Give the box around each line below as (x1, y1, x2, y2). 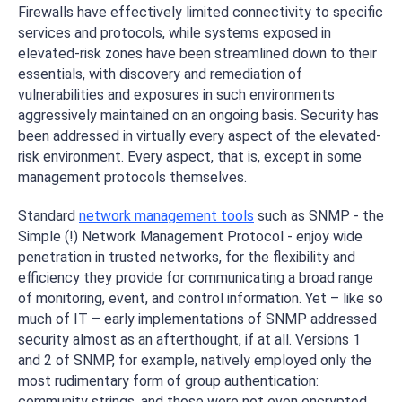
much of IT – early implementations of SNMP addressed (18, 310, 377, 328)
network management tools (79, 207, 254, 224)
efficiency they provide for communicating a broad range (18, 269, 373, 286)
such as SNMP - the (254, 207, 384, 224)
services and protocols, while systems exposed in (18, 24, 331, 41)
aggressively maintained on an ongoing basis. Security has (18, 107, 379, 124)
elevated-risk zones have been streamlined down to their (18, 45, 377, 62)
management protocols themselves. (18, 169, 247, 186)
